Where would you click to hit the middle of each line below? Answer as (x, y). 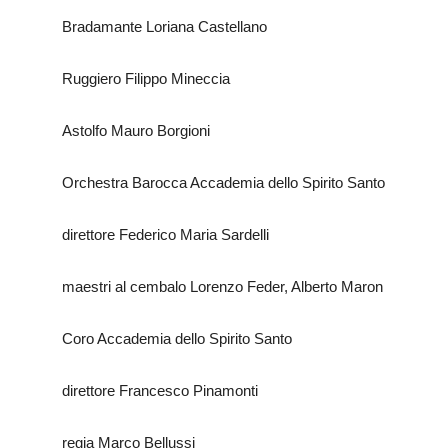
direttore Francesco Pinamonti (160, 390)
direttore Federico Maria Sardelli (165, 234)
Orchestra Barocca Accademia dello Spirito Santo (223, 182)
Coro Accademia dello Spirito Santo (177, 338)
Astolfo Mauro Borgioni (136, 130)
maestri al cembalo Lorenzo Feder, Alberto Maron (222, 286)
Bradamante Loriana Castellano (164, 26)
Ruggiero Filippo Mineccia (146, 78)
